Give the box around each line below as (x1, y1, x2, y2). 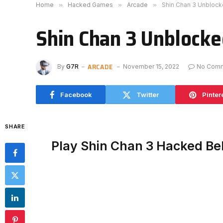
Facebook (60, 90, 92, 99)
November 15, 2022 (123, 63, 180, 71)
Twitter (136, 90, 159, 99)
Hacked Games (68, 1, 113, 8)
